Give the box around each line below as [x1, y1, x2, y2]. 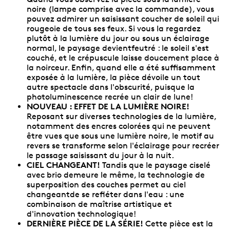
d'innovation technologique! [27, 208, 136, 219]
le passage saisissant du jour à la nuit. [27, 150, 174, 160]
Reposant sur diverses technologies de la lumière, [27, 111, 216, 121]
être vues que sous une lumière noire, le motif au [27, 130, 214, 141]
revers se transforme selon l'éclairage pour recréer [27, 140, 219, 150]
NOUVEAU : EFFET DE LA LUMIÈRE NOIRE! [27, 101, 189, 111]
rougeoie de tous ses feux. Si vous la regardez [27, 23, 201, 33]
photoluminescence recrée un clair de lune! [27, 91, 193, 102]
